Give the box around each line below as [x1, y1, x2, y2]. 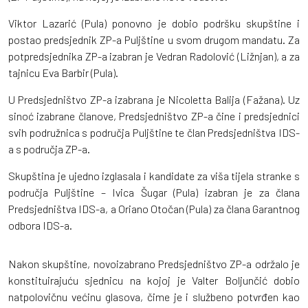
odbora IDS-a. [8, 218, 72, 232]
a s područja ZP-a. [8, 142, 90, 155]
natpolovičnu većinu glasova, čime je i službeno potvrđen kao [8, 289, 300, 303]
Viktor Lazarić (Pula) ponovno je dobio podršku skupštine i [8, 16, 300, 30]
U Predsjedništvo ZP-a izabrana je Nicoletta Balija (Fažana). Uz [8, 92, 300, 106]
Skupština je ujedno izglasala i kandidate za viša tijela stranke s [8, 168, 300, 182]
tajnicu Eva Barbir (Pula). [8, 65, 118, 79]
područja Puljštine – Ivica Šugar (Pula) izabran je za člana [8, 185, 300, 199]
